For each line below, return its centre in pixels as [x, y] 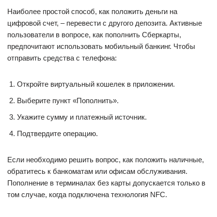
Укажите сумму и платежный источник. [82, 117]
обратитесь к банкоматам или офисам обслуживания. [97, 171]
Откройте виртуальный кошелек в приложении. [96, 84]
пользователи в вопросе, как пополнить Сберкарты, [94, 35]
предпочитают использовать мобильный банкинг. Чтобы [101, 46]
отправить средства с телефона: [62, 58]
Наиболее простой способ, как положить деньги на [92, 11]
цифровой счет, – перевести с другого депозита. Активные [105, 23]
